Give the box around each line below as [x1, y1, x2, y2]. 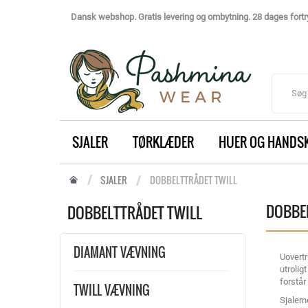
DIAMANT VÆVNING [74, 243, 166, 261]
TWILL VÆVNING [74, 281, 150, 299]
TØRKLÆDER [133, 132, 194, 151]
